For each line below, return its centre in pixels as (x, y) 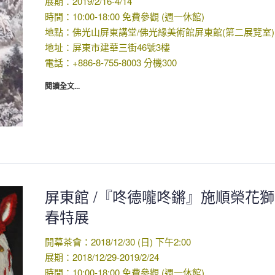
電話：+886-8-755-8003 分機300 (110, 63)
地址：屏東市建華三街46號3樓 (107, 47)
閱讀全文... (62, 86)
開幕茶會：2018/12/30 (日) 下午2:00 (118, 241)
